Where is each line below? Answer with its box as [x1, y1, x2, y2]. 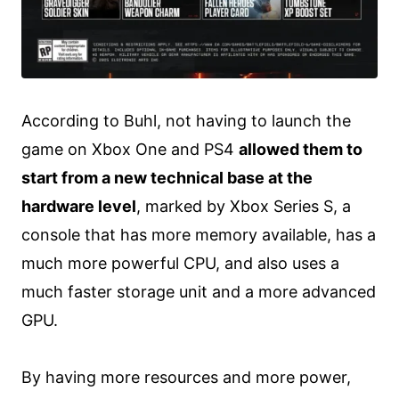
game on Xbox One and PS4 [21, 140, 239, 159]
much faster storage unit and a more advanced [21, 282, 376, 302]
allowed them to [239, 140, 362, 159]
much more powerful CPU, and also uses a [21, 254, 339, 273]
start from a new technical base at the [21, 168, 313, 188]
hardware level [21, 197, 136, 216]
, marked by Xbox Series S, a [136, 197, 351, 216]
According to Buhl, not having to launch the [21, 111, 351, 131]
